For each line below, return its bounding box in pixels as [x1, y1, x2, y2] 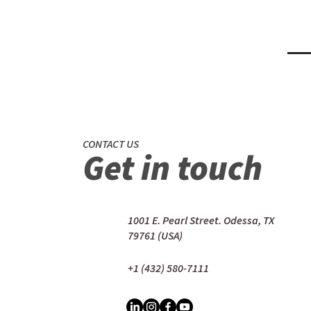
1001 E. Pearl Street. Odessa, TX [128, 213, 274, 227]
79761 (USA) [128, 228, 183, 242]
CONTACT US [83, 137, 139, 151]
